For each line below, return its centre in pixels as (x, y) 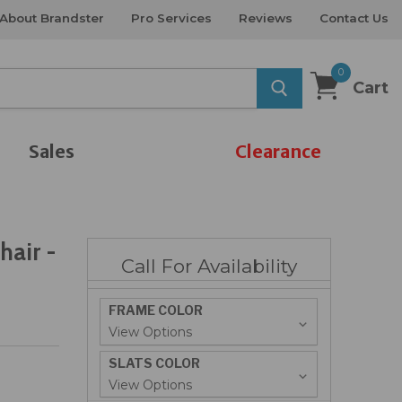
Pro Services (171, 18)
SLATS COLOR (155, 363)
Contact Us (354, 18)
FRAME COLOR (156, 310)
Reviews (266, 18)
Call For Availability (209, 266)
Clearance (279, 152)
